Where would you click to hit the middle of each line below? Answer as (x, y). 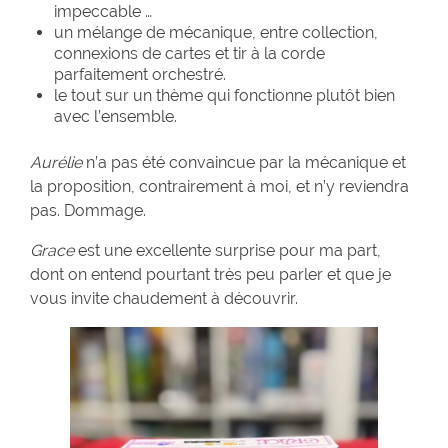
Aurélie (56, 163)
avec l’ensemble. (115, 117)
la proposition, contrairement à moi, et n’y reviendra (219, 187)
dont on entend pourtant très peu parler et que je (210, 275)
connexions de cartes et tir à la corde (189, 54)
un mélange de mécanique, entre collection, (216, 33)
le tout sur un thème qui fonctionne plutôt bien (224, 96)
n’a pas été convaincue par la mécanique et (244, 163)
